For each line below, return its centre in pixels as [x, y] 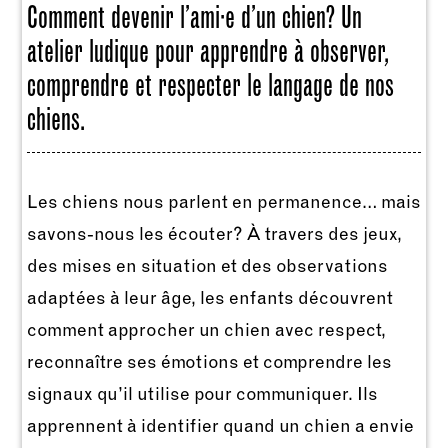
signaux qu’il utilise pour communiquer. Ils [202, 394]
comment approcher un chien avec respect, [206, 330]
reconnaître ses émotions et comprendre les [209, 362]
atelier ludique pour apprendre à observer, [206, 50]
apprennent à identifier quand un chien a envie [220, 426]
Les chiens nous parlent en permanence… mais [223, 202]
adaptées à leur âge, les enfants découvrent [209, 298]
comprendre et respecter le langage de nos [210, 84]
